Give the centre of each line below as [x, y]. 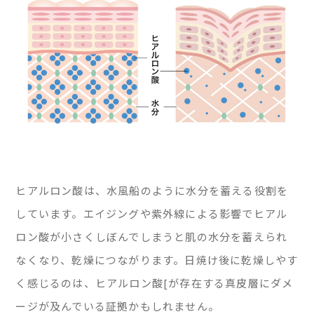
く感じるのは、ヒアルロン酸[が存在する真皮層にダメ [155, 282]
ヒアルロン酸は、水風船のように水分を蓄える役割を [152, 190]
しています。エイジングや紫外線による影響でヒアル [152, 213]
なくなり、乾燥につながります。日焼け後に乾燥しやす [157, 259]
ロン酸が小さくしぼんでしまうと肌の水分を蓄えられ [152, 236]
